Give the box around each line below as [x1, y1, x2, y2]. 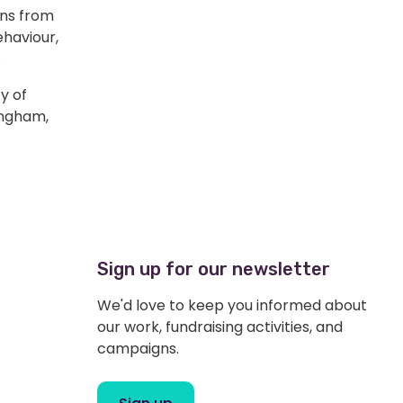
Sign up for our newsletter [97, 258, 330, 281]
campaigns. [97, 338, 179, 360]
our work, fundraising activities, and [97, 317, 343, 338]
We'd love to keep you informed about [97, 295, 367, 317]
